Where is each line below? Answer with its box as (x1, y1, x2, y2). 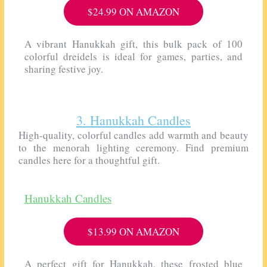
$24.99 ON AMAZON (88, 4, 179, 18)
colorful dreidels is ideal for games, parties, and (24, 49, 243, 63)
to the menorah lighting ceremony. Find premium (18, 140, 249, 154)
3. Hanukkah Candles (76, 111, 191, 129)
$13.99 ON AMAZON (88, 225, 179, 239)
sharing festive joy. (24, 61, 104, 76)
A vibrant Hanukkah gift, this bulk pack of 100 (24, 36, 243, 51)
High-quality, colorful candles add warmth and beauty (18, 128, 249, 142)
